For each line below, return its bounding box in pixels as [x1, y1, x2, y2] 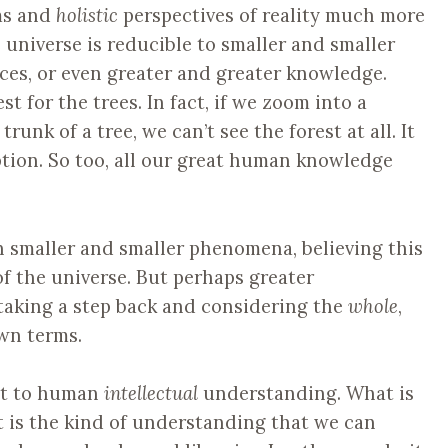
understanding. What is [198, 381, 414, 406]
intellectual [104, 381, 198, 406]
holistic [56, 3, 118, 28]
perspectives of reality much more [118, 3, 425, 28]
